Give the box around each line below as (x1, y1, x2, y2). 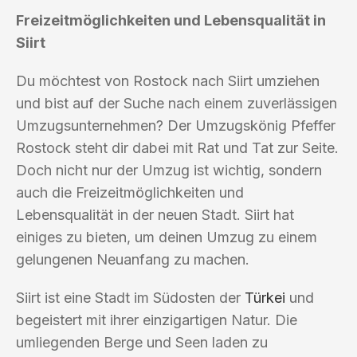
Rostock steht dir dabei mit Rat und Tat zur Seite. (16, 139, 339, 156)
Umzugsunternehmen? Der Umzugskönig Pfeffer (16, 116, 335, 134)
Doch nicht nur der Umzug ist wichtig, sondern (16, 161, 322, 178)
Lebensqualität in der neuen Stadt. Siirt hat (16, 206, 294, 223)
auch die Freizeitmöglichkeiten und (16, 183, 244, 201)
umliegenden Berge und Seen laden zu (16, 333, 268, 351)
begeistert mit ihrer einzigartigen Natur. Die (16, 311, 297, 328)
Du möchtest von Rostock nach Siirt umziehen (16, 72, 320, 89)
